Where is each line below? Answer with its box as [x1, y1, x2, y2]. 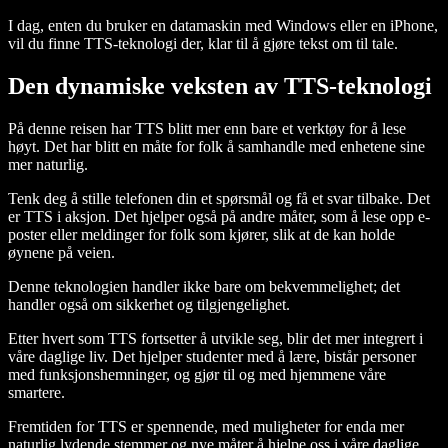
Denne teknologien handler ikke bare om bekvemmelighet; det [8, 278, 400, 296]
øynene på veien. [8, 244, 115, 262]
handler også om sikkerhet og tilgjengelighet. [8, 296, 290, 314]
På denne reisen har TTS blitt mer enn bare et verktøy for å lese [8, 120, 406, 138]
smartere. [8, 384, 65, 402]
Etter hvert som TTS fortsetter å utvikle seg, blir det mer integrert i [8, 330, 423, 348]
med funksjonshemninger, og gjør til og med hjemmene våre [8, 366, 386, 384]
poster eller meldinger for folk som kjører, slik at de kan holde [8, 226, 395, 244]
